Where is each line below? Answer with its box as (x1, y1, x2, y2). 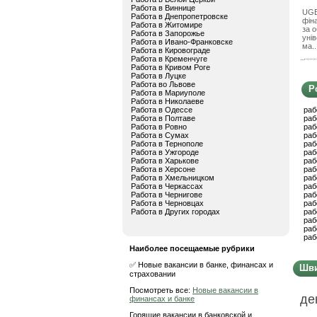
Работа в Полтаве (131, 114, 195, 122)
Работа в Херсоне (131, 165, 195, 173)
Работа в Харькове (131, 156, 199, 165)
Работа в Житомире (131, 21, 202, 29)
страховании (129, 270, 175, 278)
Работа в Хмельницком (131, 173, 214, 182)
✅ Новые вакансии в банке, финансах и (129, 260, 273, 269)
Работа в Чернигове (131, 190, 202, 199)
